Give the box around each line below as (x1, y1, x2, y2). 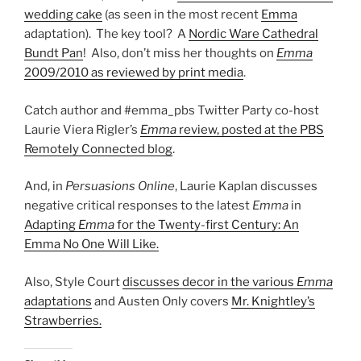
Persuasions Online (65, 179, 175, 194)
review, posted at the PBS (176, 122, 324, 137)
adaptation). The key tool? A (24, 27, 189, 42)
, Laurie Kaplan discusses (175, 179, 317, 194)
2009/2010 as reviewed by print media (24, 65, 243, 81)
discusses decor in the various (122, 274, 297, 289)
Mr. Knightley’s (231, 293, 315, 309)
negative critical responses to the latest (24, 198, 252, 214)
